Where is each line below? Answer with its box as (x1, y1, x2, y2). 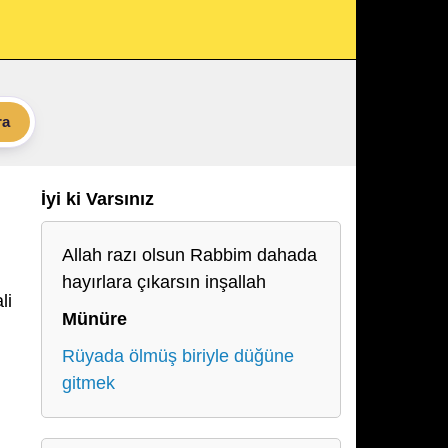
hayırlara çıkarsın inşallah (62, 272, 266, 292)
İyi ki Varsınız (41, 189, 154, 209)
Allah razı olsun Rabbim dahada (62, 245, 317, 265)
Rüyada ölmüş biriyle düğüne (62, 346, 294, 366)
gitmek (62, 373, 115, 393)
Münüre (62, 309, 127, 329)
